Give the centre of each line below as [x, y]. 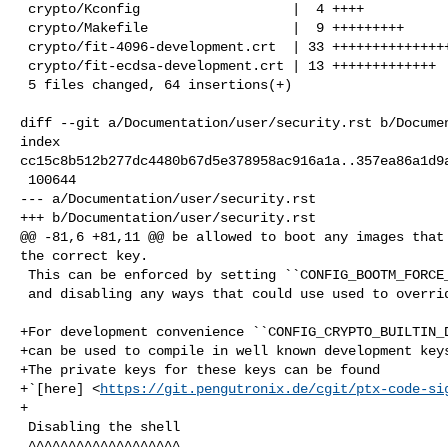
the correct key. [84, 255]
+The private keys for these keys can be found [200, 369]
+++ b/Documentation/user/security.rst [168, 217]
